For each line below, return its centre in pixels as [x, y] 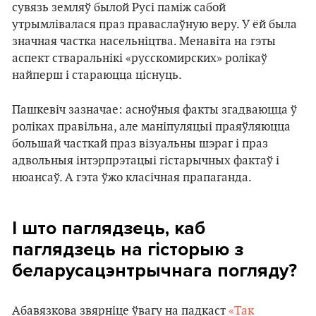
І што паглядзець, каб [109, 228]
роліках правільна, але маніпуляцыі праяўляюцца [151, 127]
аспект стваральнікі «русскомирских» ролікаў [140, 58]
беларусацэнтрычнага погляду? [154, 270]
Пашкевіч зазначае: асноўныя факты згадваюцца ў [154, 110]
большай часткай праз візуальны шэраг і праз [140, 144]
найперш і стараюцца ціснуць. [97, 75]
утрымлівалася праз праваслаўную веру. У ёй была [154, 24]
